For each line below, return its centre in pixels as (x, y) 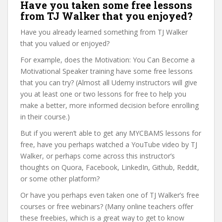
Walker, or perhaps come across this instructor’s (98, 156)
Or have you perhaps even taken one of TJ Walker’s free (110, 195)
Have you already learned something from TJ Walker (104, 32)
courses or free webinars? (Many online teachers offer (107, 206)
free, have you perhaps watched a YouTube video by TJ (109, 144)
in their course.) (45, 117)
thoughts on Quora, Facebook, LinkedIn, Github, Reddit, (110, 167)
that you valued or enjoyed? (65, 43)
